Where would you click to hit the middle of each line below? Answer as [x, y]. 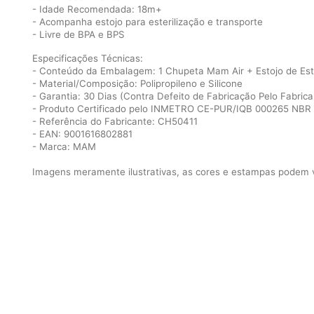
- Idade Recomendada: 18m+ [97, 9]
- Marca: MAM [64, 146]
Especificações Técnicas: [88, 58]
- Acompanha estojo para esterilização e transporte [148, 22]
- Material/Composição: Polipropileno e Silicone [137, 83]
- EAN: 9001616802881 [82, 134]
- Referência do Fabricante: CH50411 [115, 121]
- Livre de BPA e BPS [78, 34]
